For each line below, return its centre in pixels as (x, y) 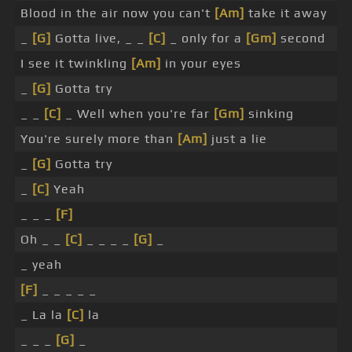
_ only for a (206, 38)
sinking (269, 114)
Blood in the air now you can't (117, 13)
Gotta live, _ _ (100, 38)
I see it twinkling (76, 64)
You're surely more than (99, 139)
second (301, 38)
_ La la (44, 315)
